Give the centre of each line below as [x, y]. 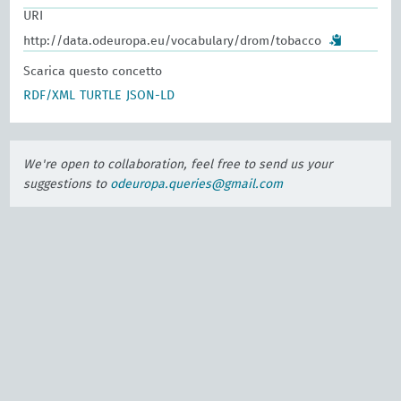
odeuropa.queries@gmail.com [197, 184]
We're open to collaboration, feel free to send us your [178, 165]
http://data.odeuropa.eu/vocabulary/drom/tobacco [173, 41]
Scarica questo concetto [93, 72]
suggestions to [67, 184]
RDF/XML [50, 96]
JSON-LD [151, 96]
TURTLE [101, 96]
